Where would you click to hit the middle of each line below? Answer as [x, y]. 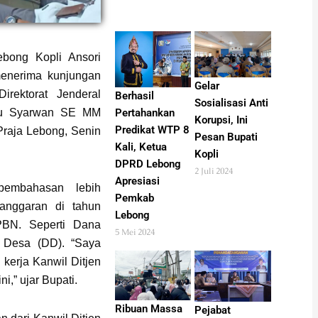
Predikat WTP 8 [152, 130]
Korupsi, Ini [221, 120]
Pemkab [134, 198]
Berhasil [134, 95]
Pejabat [213, 310]
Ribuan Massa [148, 309]
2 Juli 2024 [214, 171]
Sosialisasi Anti [232, 103]
